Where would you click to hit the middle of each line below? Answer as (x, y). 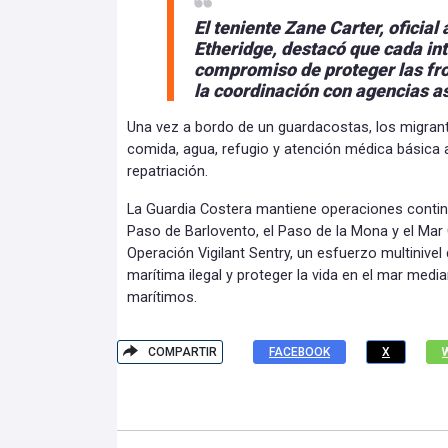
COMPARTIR (182, 351)
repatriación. (167, 171)
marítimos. (162, 297)
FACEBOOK (299, 351)
